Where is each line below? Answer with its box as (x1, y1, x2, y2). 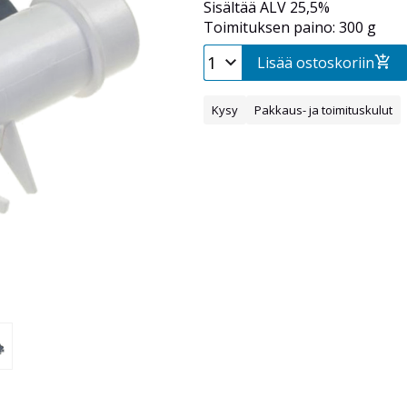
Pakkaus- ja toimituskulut (254, 102, 392, 119)
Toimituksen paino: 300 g (203, 17, 376, 38)
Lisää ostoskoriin (257, 53, 374, 74)
